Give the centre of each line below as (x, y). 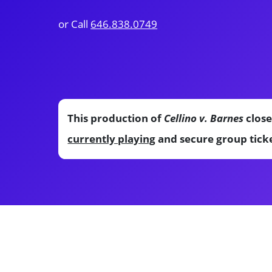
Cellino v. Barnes (204, 118)
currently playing (112, 139)
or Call (75, 24)
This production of (116, 118)
